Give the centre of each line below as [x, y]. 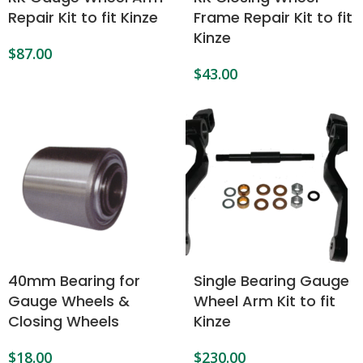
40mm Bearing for [74, 281]
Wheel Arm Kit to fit [265, 301]
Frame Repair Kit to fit [273, 17]
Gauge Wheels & [69, 301]
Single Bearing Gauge [271, 281]
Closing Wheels [64, 321]
